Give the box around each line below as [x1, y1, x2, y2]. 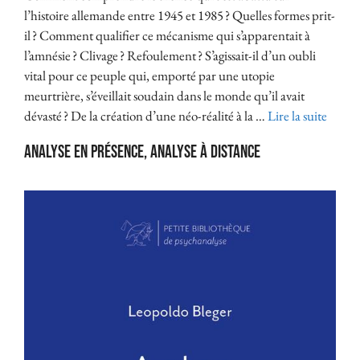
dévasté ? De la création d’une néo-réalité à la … [24, 107, 268, 125]
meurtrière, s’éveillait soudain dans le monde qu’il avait [24, 87, 305, 105]
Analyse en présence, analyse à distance [24, 141, 260, 164]
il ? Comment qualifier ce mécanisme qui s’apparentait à [24, 27, 310, 45]
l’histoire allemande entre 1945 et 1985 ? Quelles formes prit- [24, 6, 335, 25]
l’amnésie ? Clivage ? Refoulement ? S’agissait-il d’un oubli [24, 47, 316, 65]
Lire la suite [268, 107, 327, 125]
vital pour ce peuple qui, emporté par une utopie [24, 67, 275, 85]
